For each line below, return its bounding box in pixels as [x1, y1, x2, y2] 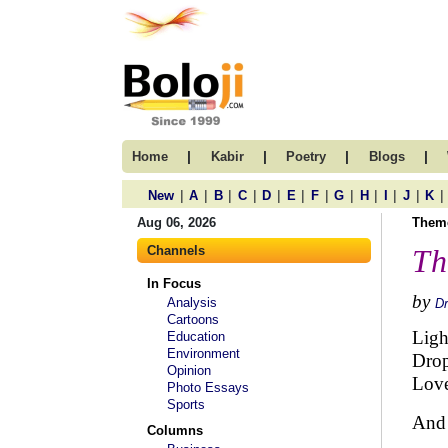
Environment [167, 346, 240, 361]
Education [167, 329, 225, 344]
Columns [147, 423, 203, 438]
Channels [147, 243, 205, 258]
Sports [167, 397, 205, 412]
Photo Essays [167, 380, 249, 395]
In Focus [147, 276, 201, 291]
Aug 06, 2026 [137, 215, 216, 230]
